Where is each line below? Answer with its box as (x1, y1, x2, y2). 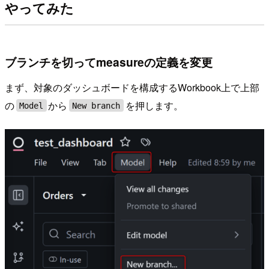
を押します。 (125, 98, 183, 112)
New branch (72, 100, 121, 110)
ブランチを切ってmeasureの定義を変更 (5, 53, 213, 71)
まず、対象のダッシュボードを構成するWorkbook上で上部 (5, 80, 259, 94)
